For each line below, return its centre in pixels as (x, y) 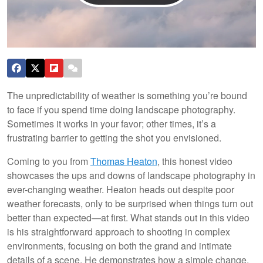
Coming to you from (49, 161)
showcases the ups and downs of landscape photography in (131, 175)
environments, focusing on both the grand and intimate (119, 245)
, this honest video (195, 161)
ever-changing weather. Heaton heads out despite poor (121, 189)
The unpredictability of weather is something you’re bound (127, 95)
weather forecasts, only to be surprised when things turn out (130, 203)
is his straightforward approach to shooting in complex (119, 231)
